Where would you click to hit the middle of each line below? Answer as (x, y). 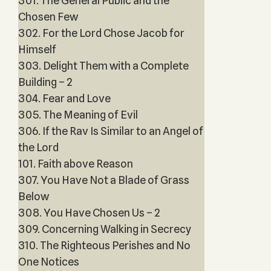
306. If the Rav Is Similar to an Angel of (110, 131)
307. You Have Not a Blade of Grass (103, 180)
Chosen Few (48, 17)
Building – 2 (45, 82)
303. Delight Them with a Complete (103, 66)
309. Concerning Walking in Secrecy (104, 229)
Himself (37, 49)
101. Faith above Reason (75, 164)
